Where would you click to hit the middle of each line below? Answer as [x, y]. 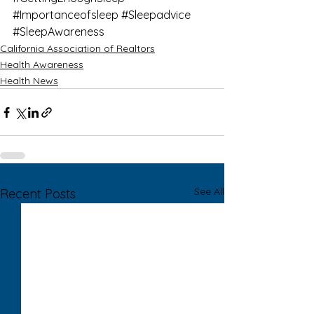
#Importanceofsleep [66, 15]
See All [209, 192]
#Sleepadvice [156, 15]
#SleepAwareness [59, 32]
